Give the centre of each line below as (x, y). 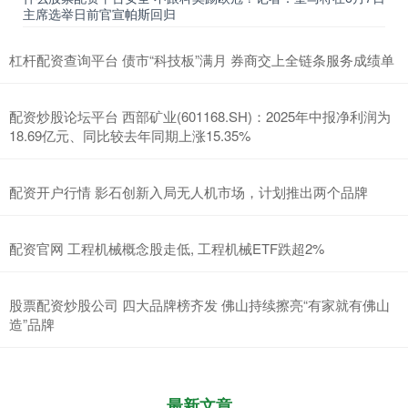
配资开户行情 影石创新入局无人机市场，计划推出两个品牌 (189, 192)
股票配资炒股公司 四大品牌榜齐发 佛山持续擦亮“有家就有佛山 (199, 305)
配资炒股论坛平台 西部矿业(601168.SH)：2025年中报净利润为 (200, 117)
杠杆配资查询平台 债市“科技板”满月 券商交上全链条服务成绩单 (202, 60)
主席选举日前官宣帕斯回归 (99, 14)
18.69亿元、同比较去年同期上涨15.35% (130, 136)
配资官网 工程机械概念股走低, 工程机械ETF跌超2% (167, 249)
